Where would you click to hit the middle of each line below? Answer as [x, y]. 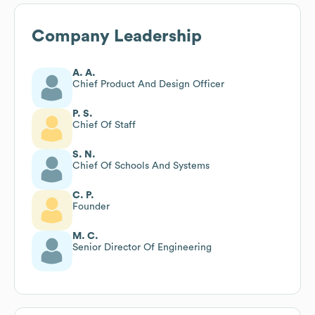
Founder [91, 206]
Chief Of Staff [104, 125]
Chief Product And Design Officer [148, 84]
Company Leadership [117, 36]
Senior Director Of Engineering [142, 247]
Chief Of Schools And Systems [141, 166]
